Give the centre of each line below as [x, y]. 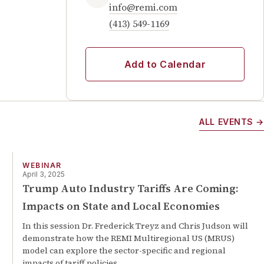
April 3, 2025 [44, 174]
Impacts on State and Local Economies [121, 206]
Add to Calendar [165, 64]
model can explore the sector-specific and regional [124, 250]
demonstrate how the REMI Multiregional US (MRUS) [129, 238]
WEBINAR [42, 165]
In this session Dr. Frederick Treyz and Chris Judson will [136, 226]
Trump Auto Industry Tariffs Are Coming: [131, 188]
